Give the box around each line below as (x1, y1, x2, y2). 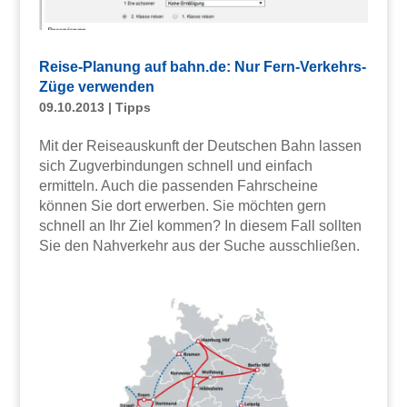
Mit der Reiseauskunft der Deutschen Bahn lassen (38, 138, 362, 154)
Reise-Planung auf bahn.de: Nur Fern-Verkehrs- (38, 59, 366, 75)
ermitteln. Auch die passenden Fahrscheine (38, 178, 318, 194)
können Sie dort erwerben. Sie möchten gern (38, 198, 326, 214)
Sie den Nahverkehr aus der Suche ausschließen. (38, 238, 360, 254)
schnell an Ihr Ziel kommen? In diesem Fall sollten (38, 218, 362, 234)
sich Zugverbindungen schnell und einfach (38, 158, 313, 174)
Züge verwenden (38, 79, 154, 95)
